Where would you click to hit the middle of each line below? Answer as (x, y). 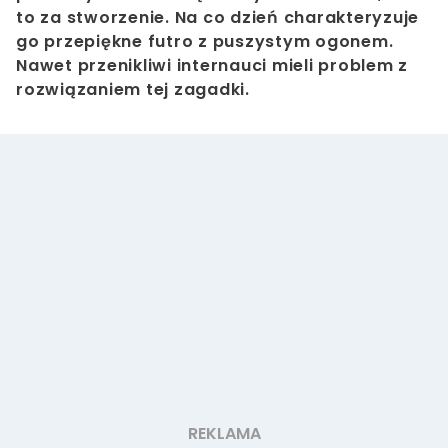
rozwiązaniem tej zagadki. (133, 89)
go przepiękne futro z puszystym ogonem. (205, 41)
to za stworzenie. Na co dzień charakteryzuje (217, 17)
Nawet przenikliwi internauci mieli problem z (212, 65)
